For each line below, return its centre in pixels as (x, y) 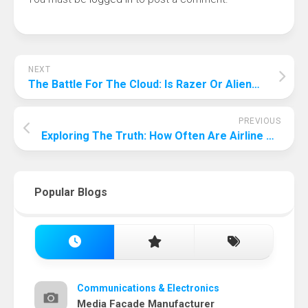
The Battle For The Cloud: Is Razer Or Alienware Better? (256, 85)
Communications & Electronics (148, 288)
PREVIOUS (260, 121)
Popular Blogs (71, 192)
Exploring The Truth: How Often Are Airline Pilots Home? (270, 136)
